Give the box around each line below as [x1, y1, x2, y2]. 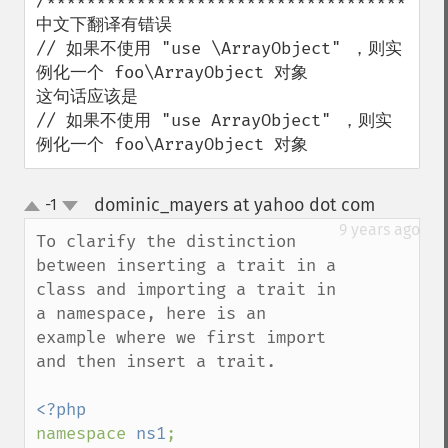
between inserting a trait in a [36, 255, 336, 276]
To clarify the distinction [36, 231, 296, 252]
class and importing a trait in [36, 279, 336, 300]
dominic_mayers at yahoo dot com [93, 194, 375, 216]
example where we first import [36, 327, 326, 348]
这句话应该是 [36, 86, 138, 107]
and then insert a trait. [36, 351, 286, 372]
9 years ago [339, 220, 420, 239]
